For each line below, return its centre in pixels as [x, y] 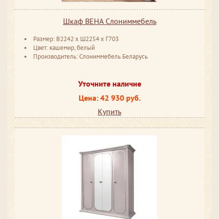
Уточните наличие [109, 83]
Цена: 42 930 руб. [109, 98]
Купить [109, 112]
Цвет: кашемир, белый [64, 48]
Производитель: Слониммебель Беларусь [90, 57]
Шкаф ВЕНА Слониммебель [109, 21]
